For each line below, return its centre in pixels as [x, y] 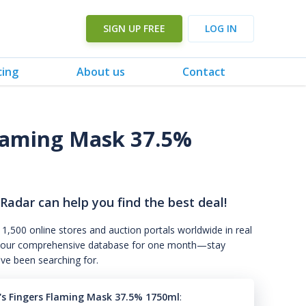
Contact [204, 71]
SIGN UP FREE [134, 28]
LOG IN [221, 28]
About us [100, 71]
